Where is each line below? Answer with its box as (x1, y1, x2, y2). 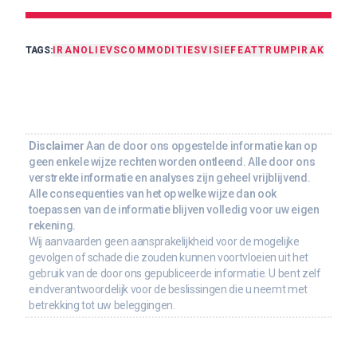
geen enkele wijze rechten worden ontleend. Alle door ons (29, 155, 316, 169)
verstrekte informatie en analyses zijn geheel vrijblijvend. (29, 171, 311, 185)
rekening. (29, 219, 76, 233)
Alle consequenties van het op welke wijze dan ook (29, 187, 277, 201)
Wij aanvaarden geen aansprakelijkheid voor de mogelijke (29, 235, 300, 249)
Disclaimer (29, 139, 84, 153)
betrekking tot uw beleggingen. (29, 299, 175, 312)
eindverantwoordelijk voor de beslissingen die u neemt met (29, 283, 308, 296)
